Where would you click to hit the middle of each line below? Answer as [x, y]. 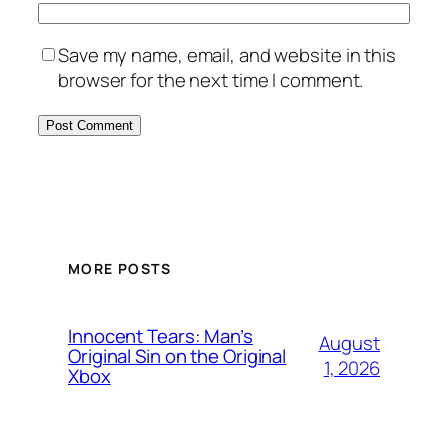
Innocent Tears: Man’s [160, 335]
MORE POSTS [119, 268]
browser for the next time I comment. [211, 79]
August [349, 342]
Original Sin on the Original [177, 355]
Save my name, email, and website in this [227, 54]
